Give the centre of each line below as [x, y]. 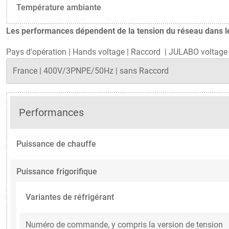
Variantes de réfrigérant [70, 197]
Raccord [147, 52]
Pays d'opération [36, 52]
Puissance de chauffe [56, 144]
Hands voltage [99, 52]
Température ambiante [59, 7]
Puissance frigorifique [57, 171]
